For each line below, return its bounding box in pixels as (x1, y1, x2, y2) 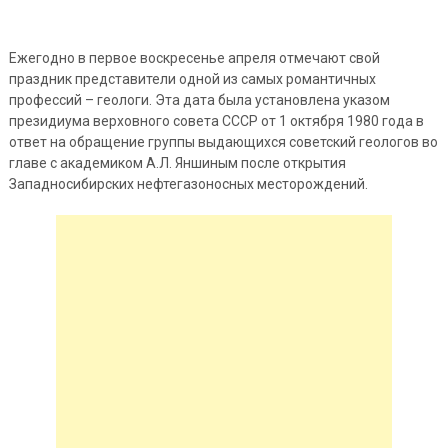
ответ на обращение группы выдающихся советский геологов (8, 134, 422, 151)
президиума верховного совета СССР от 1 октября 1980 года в (8, 113, 424, 130)
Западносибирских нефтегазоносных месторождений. (8, 176, 368, 193)
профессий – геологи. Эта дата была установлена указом (8, 92, 390, 109)
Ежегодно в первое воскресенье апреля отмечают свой (8, 50, 380, 67)
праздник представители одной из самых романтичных (8, 71, 376, 88)
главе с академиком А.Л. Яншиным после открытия (8, 155, 346, 172)
